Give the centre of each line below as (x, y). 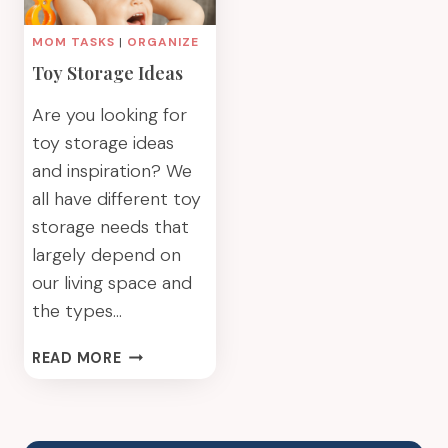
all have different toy (116, 199)
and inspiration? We (112, 171)
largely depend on (106, 255)
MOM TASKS (73, 42)
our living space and (112, 283)
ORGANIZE (163, 42)
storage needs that (110, 227)
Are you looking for (109, 115)
